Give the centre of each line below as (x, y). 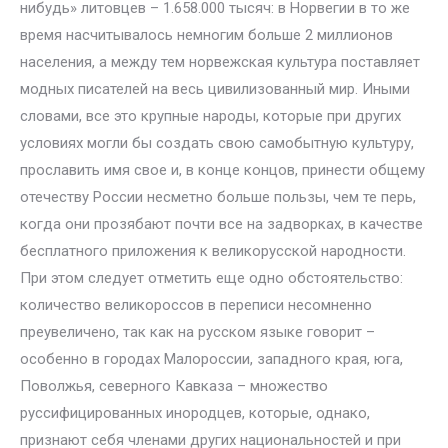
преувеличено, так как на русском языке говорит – (197, 332)
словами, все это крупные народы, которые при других (210, 116)
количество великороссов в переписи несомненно (196, 305)
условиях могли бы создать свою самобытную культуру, (217, 143)
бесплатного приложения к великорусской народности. (213, 251)
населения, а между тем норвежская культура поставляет (220, 62)
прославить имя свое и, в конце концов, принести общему (222, 170)
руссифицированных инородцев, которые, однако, (195, 413)
